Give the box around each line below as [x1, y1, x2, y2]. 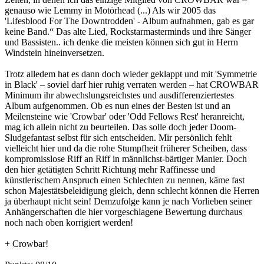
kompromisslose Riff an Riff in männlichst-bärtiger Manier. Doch [5, 154, 247, 164]
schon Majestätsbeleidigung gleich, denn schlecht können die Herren [5, 186, 259, 196]
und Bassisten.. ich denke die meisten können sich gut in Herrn [5, 37, 238, 48]
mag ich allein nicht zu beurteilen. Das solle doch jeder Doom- [5, 122, 236, 133]
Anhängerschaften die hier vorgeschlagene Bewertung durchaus [5, 207, 242, 217]
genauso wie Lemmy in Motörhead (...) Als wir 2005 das [5, 5, 216, 16]
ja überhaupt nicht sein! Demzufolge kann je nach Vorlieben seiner [5, 196, 252, 207]
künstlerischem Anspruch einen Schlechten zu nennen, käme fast [5, 175, 245, 186]
